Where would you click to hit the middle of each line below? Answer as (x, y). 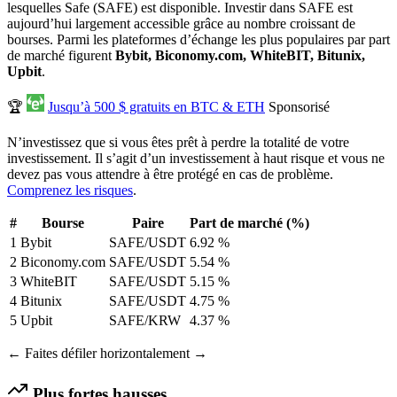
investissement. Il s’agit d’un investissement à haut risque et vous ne (196, 159)
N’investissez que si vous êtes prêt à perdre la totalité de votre (178, 143)
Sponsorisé (299, 107)
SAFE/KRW (145, 321)
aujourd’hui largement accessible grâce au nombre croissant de (181, 24)
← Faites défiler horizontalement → (107, 354)
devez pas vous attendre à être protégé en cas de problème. (170, 175)
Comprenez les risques (70, 191)
